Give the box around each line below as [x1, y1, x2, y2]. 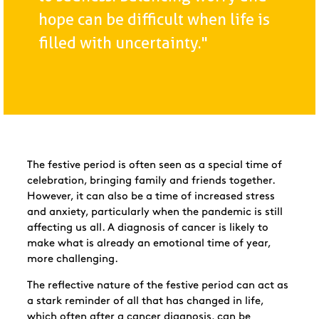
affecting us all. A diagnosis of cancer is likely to [26, 223, 268, 233]
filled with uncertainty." [38, 33, 208, 52]
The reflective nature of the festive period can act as [26, 281, 288, 291]
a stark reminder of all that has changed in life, [26, 296, 263, 306]
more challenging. [26, 254, 118, 264]
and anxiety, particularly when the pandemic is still [26, 207, 283, 217]
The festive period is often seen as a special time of [26, 160, 282, 170]
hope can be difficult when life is [38, 10, 270, 28]
